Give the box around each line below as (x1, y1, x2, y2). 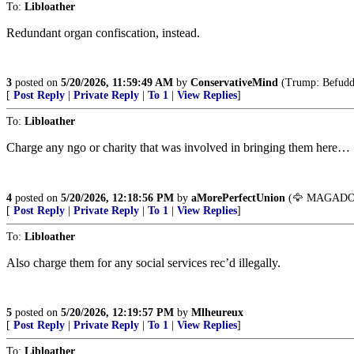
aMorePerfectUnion (191, 192, 285, 204)
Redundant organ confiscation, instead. (6, 26, 200, 40)
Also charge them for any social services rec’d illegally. (6, 256, 281, 269)
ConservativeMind (190, 77, 278, 88)
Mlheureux (191, 307, 243, 318)
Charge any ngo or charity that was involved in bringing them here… (6, 141, 350, 154)
